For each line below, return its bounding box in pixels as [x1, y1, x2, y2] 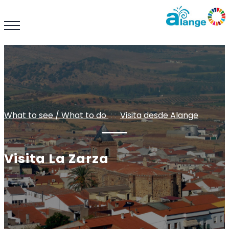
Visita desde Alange [120, 109, 198, 121]
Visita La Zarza [4, 149, 109, 168]
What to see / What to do [4, 109, 108, 121]
